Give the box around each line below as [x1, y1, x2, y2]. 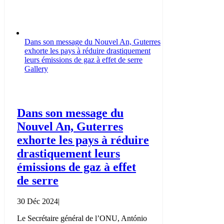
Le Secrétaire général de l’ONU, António [17, 214, 147, 223]
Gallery [24, 64, 48, 73]
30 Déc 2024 [17, 197, 58, 206]
